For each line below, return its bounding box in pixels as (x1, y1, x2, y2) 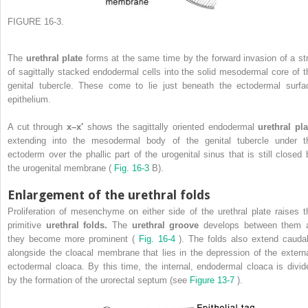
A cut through (8, 121, 67, 132)
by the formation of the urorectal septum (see (8, 274, 190, 285)
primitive (8, 219, 46, 230)
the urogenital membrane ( (8, 162, 114, 173)
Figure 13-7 (190, 274, 237, 285)
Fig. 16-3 (114, 162, 152, 173)
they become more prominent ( (8, 233, 139, 244)
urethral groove (131, 219, 204, 230)
